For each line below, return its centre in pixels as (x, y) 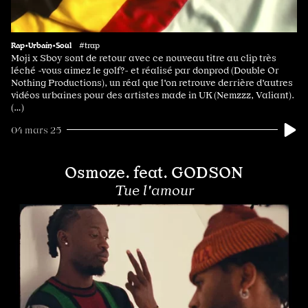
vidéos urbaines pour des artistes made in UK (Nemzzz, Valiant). (153, 95)
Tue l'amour (154, 190)
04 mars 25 (36, 130)
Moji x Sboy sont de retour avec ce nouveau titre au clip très (144, 57)
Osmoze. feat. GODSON (154, 172)
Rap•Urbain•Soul (41, 44)
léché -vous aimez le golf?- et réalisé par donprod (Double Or (145, 70)
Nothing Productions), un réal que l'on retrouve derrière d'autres (152, 82)
